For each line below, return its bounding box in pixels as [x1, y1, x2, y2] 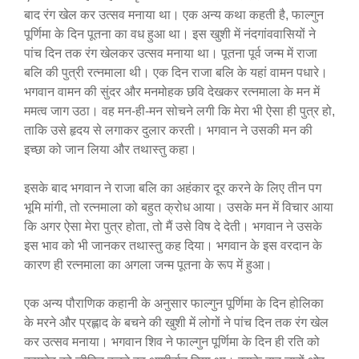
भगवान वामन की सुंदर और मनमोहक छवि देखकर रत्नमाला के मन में [24, 85, 320, 99]
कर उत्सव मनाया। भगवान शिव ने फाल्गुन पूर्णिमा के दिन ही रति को [24, 335, 320, 349]
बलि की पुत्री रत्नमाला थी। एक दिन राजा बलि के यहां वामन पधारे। [24, 66, 328, 79]
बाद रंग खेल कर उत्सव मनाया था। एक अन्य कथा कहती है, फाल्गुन [24, 8, 324, 22]
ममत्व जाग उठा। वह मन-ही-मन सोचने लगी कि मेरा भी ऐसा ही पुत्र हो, [24, 104, 335, 118]
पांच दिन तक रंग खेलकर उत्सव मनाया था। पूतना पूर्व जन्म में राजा [24, 46, 317, 60]
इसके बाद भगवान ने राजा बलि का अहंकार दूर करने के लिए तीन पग [24, 181, 321, 195]
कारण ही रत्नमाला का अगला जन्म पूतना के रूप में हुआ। [24, 258, 272, 272]
